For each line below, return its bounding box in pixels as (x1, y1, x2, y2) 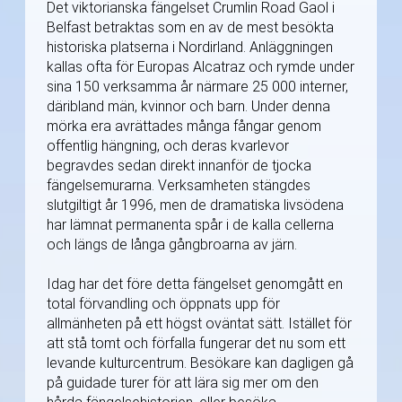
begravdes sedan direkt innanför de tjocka (47, 157, 311, 175)
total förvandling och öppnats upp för (47, 295, 280, 313)
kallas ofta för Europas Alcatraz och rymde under (47, 58, 354, 76)
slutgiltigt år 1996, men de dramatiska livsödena (47, 197, 344, 214)
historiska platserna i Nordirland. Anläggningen (47, 39, 333, 57)
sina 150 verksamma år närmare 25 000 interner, (47, 78, 348, 96)
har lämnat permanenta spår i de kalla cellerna (47, 216, 334, 234)
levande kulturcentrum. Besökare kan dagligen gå (47, 354, 354, 372)
